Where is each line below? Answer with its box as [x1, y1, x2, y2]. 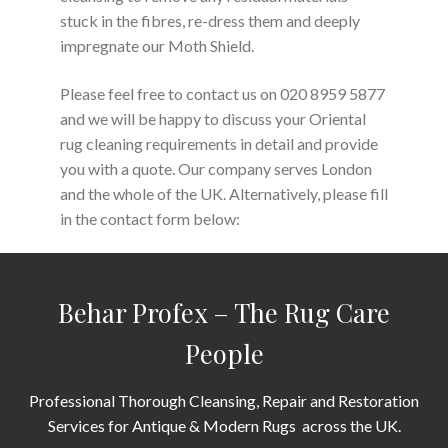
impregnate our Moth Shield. [60, 35, 254, 55]
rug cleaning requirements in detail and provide [60, 133, 378, 153]
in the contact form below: [60, 208, 240, 228]
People [184, 335, 264, 370]
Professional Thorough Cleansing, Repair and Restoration [29, 390, 419, 410]
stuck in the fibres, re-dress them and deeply [60, 10, 360, 30]
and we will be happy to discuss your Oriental [60, 108, 366, 128]
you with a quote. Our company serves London [60, 158, 372, 178]
